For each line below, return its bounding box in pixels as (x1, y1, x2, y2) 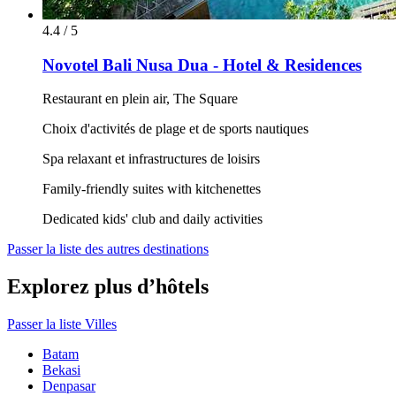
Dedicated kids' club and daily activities (42, 211, 263, 227)
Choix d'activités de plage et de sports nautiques (42, 121, 308, 137)
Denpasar (42, 378, 95, 394)
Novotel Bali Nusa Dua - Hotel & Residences (42, 55, 362, 74)
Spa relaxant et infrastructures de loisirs (42, 151, 260, 167)
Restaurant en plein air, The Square (42, 91, 238, 107)
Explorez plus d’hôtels (7, 275, 209, 299)
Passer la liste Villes (7, 316, 117, 332)
